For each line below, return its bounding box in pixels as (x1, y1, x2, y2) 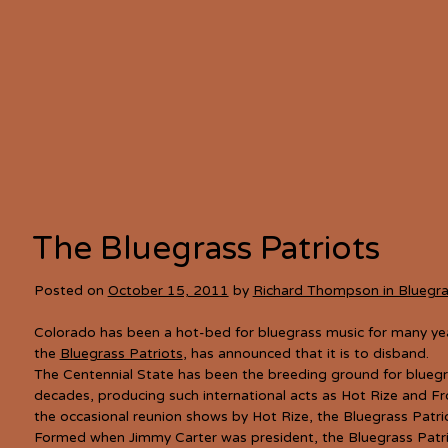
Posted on (33, 282, 108, 300)
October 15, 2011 (107, 282, 229, 300)
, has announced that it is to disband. (182, 345, 429, 363)
